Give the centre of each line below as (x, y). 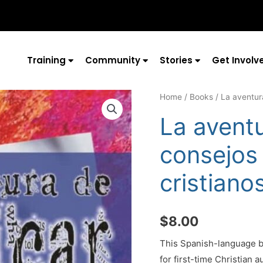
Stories (176, 60)
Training (46, 60)
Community (112, 60)
